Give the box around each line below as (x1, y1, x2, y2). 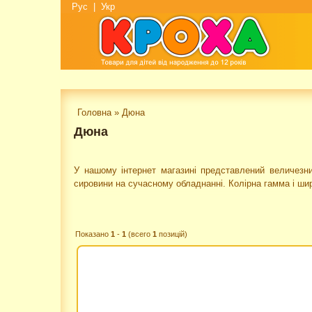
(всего (126, 230, 153, 238)
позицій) (157, 230, 187, 238)
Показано (75, 230, 111, 238)
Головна (77, 107, 111, 118)
